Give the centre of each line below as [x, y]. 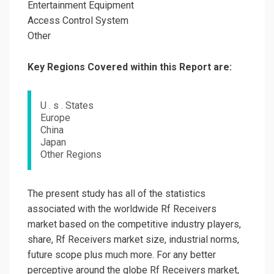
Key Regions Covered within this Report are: [130, 67]
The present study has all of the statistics [117, 193]
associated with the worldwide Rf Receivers [122, 209]
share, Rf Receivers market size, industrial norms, [133, 239]
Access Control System [78, 20]
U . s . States [67, 105]
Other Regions [71, 154]
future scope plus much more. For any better [122, 254]
